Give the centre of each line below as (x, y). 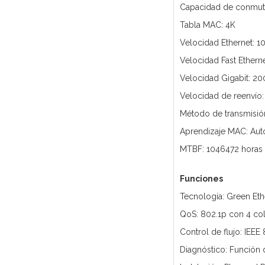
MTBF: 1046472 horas (221, 149)
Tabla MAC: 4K (207, 25)
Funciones (201, 179)
